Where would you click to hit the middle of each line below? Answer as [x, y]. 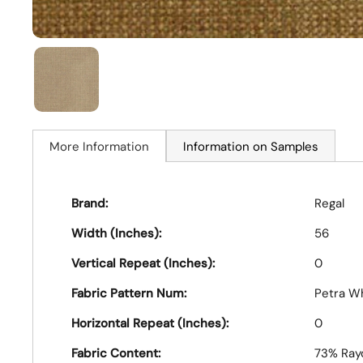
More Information [99, 147]
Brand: [90, 203]
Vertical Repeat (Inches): [143, 263]
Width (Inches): [116, 233]
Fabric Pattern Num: [129, 293]
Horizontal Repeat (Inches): [150, 323]
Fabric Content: [116, 353]
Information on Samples [251, 147]
